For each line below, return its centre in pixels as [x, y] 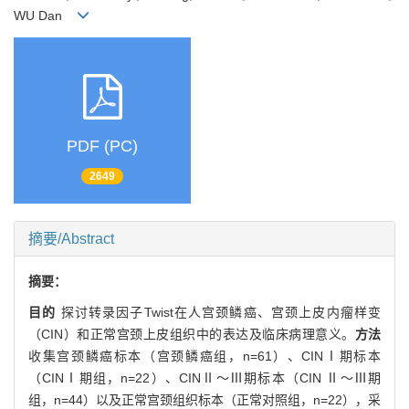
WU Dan [45, 15]
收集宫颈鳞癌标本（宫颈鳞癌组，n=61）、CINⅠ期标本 [204, 356]
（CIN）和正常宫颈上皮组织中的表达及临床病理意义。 [192, 334]
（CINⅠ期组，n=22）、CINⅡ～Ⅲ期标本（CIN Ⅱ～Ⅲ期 [204, 378]
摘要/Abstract [71, 238]
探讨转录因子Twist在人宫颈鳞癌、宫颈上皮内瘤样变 [220, 312]
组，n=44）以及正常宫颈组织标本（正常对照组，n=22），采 [204, 399]
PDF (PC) [102, 147]
